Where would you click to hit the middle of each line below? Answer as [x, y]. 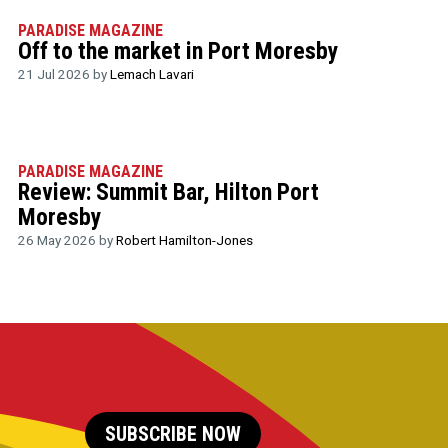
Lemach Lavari [151, 73]
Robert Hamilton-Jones [184, 239]
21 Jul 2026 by [63, 73]
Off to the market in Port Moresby [177, 50]
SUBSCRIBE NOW [173, 434]
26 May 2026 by [66, 239]
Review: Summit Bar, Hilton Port [168, 191]
